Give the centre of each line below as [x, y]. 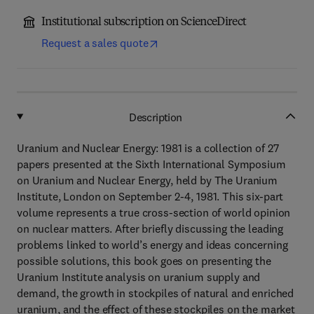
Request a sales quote [95, 43]
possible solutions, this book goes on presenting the [144, 261]
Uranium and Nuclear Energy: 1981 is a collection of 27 [148, 148]
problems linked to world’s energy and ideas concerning [152, 245]
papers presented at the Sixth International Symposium [151, 164]
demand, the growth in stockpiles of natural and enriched [156, 293]
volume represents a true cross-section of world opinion [154, 212]
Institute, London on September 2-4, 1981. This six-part [150, 196]
